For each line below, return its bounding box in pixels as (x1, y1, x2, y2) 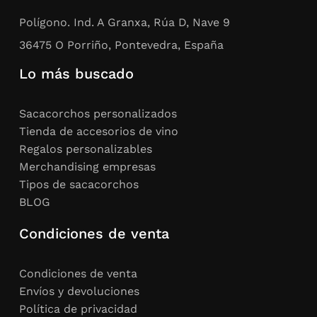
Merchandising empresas (18, 159, 156, 173)
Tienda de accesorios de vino (18, 124, 178, 138)
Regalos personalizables (18, 142, 152, 156)
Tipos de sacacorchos (18, 177, 139, 191)
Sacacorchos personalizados (18, 106, 177, 120)
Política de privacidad (18, 301, 137, 316)
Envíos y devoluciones (18, 284, 139, 298)
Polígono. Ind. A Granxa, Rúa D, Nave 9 (18, 15, 230, 29)
